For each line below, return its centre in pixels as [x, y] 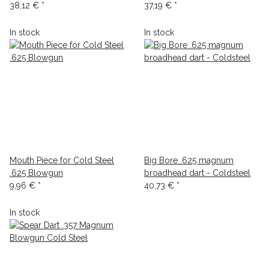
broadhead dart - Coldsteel [197, 173]
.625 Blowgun [36, 173]
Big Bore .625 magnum [189, 160]
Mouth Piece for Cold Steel [62, 160]
